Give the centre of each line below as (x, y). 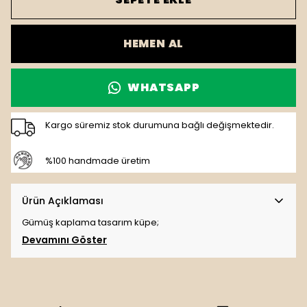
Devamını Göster (64, 240)
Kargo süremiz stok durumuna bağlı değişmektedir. (160, 125)
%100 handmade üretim (98, 160)
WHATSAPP (164, 87)
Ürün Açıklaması (63, 201)
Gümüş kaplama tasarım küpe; (91, 223)
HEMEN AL (153, 44)
